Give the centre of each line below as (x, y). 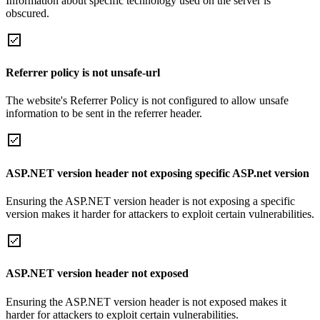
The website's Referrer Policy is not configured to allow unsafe (147, 101)
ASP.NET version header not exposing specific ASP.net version (157, 173)
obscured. (27, 13)
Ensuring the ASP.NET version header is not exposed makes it (146, 301)
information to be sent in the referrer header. (104, 114)
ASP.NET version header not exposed (97, 274)
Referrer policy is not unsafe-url (83, 73)
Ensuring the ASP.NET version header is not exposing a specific (150, 201)
